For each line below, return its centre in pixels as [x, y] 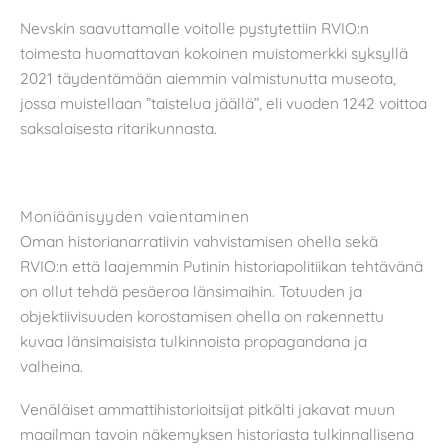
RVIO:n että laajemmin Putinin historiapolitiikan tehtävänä [221, 265]
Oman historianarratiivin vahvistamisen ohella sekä [199, 240]
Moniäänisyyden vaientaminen [135, 215]
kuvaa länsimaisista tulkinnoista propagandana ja [193, 340]
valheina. [51, 365]
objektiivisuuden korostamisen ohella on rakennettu [202, 315]
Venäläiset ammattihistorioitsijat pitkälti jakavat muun [207, 409]
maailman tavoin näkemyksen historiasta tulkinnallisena [217, 434]
